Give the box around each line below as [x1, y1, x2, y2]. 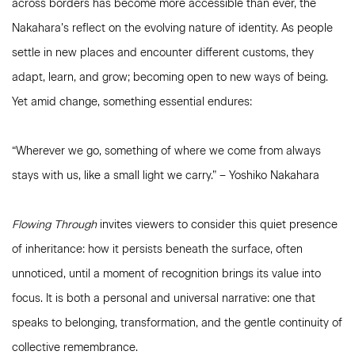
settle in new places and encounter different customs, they [12, 46, 314, 59]
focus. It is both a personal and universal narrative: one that [12, 292, 315, 305]
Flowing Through [12, 218, 97, 231]
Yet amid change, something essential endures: [12, 95, 252, 109]
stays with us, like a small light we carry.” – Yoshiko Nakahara [12, 169, 319, 182]
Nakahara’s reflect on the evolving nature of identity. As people [12, 21, 333, 35]
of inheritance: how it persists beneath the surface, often [12, 242, 303, 256]
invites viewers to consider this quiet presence [97, 218, 338, 231]
